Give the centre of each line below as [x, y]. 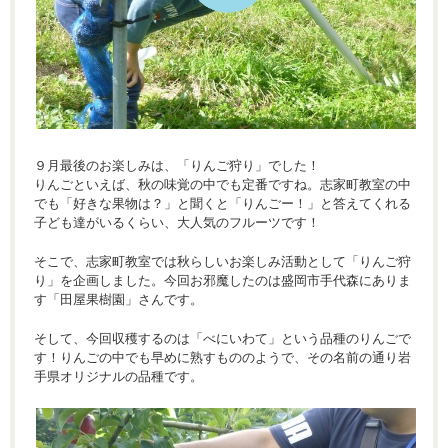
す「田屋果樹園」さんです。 [118, 299]
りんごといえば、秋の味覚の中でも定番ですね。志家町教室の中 [222, 184]
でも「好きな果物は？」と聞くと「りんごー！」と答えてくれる [222, 203]
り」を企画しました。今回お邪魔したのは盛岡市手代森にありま [222, 280]
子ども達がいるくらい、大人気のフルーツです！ [177, 222]
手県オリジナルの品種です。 [118, 376]
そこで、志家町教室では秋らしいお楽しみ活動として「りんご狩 [222, 261]
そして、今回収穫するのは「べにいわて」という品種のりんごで [222, 338]
